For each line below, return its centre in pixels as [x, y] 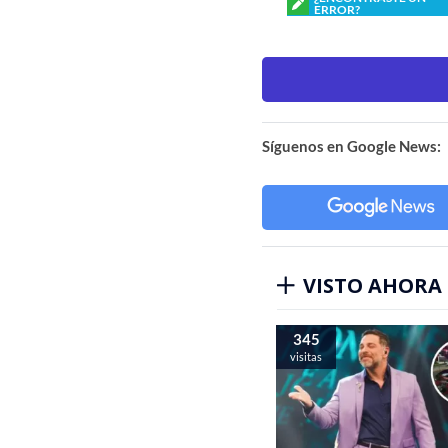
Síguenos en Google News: [351, 145]
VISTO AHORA [372, 285]
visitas [306, 356]
